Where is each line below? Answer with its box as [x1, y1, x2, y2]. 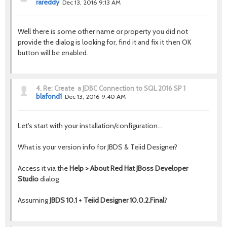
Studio [18, 174, 39, 184]
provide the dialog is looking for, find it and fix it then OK [18, 37, 192, 47]
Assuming [18, 196, 50, 205]
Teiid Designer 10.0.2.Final [84, 196, 164, 205]
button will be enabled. [18, 48, 88, 58]
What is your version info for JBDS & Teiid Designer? [18, 142, 177, 152]
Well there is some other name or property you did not [18, 27, 188, 36]
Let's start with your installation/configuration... [18, 121, 162, 131]
